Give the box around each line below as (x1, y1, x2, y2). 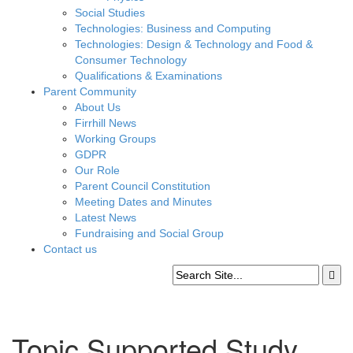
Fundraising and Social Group (75, 227, 224, 240)
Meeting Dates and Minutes (75, 195, 212, 208)
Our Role (75, 164, 120, 176)
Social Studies (75, 6, 145, 19)
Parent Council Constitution (75, 180, 210, 192)
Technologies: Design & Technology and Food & (75, 38, 313, 50)
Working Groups (75, 132, 156, 145)
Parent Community (43, 85, 136, 98)
